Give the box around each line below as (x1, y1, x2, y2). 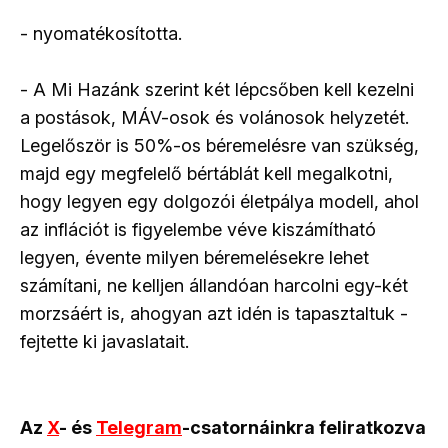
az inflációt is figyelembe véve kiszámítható (20, 219, 376, 241)
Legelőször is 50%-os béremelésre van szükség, (20, 135, 419, 157)
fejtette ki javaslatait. (20, 331, 189, 353)
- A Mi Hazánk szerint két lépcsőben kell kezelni (20, 79, 414, 101)
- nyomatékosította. (20, 23, 182, 45)
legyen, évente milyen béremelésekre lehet (20, 247, 369, 269)
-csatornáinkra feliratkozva (182, 417, 426, 439)
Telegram (96, 417, 182, 439)
